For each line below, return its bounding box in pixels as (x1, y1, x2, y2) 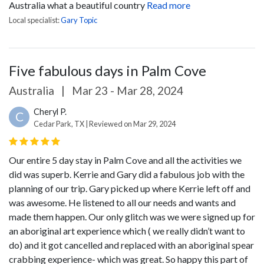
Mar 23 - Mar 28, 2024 (70, 84, 183, 97)
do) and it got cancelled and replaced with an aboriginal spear (9, 239, 254, 250)
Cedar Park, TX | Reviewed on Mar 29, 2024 (34, 119, 176, 128)
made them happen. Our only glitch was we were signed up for (9, 211, 255, 222)
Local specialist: (9, 15, 61, 25)
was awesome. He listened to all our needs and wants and (9, 197, 236, 208)
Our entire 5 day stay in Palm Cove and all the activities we (9, 154, 242, 166)
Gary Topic (61, 15, 97, 25)
